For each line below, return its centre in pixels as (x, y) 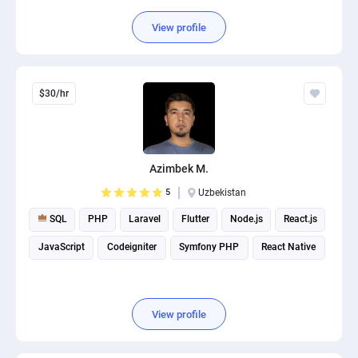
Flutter (195, 219)
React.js (300, 219)
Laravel (144, 219)
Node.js (246, 219)
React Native (289, 247)
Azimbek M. (179, 169)
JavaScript (61, 247)
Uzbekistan (222, 193)
